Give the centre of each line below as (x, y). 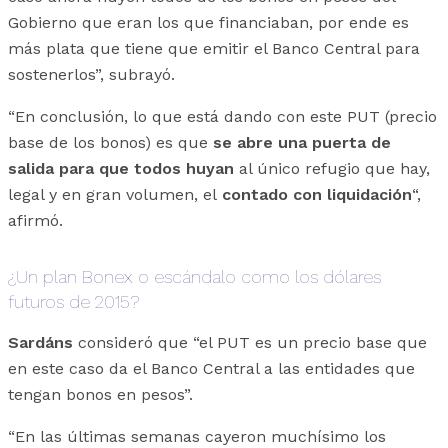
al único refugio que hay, (332, 168)
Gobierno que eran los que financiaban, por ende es (208, 22)
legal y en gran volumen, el (115, 194)
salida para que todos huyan (121, 168)
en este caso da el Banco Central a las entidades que (211, 368)
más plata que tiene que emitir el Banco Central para (214, 48)
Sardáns (40, 342)
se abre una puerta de (299, 142)
